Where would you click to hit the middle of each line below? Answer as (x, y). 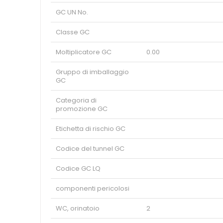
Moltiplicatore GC (84, 52)
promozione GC (82, 109)
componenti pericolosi (93, 188)
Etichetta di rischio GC (91, 128)
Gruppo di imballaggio (92, 72)
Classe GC (73, 32)
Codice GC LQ (78, 168)
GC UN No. (72, 12)
